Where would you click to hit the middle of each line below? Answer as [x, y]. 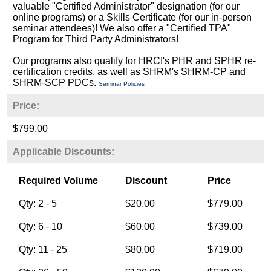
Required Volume [59, 180]
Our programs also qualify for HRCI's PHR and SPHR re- [135, 60]
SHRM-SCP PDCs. [56, 82]
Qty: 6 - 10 [41, 226]
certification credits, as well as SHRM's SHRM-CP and [129, 71]
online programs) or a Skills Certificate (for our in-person [132, 17]
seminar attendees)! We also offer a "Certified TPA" [122, 28]
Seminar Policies [122, 83]
